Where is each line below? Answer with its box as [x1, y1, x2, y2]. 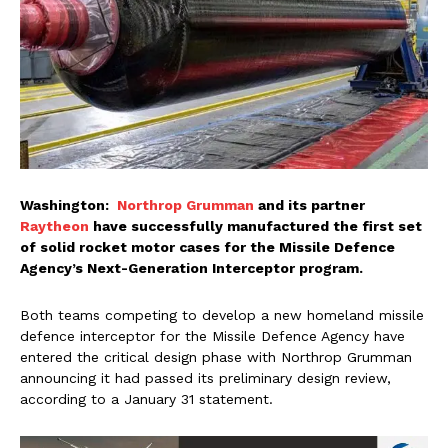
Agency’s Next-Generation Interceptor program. [20, 259, 363, 276]
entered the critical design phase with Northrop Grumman [20, 348, 412, 365]
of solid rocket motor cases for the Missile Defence [20, 238, 395, 255]
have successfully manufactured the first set [89, 217, 422, 234]
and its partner [254, 196, 365, 213]
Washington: [20, 196, 117, 213]
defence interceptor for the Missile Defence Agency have [20, 327, 405, 344]
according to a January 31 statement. [20, 390, 273, 407]
